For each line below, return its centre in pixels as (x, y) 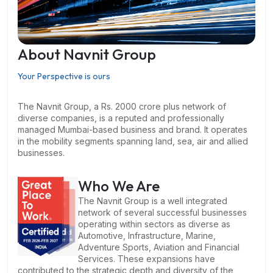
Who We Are (119, 186)
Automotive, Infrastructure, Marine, (147, 236)
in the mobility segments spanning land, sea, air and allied (133, 141)
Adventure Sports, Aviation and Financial (159, 247)
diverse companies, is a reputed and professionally (121, 118)
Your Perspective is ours (64, 76)
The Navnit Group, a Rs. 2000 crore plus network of (122, 106)
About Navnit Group (87, 54)
